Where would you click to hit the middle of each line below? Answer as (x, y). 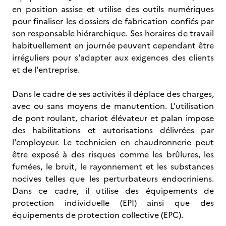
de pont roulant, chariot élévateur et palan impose (113, 118)
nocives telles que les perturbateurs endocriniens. (113, 179)
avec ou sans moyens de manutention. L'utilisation (113, 106)
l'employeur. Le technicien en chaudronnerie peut (113, 142)
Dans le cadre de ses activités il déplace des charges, (113, 94)
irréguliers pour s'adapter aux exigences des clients (113, 58)
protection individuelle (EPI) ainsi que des (113, 203)
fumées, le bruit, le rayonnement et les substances (113, 166)
